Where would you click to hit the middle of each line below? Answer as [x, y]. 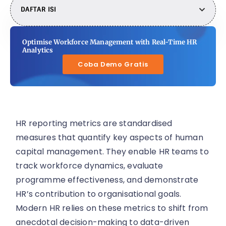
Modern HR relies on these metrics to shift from [112, 208]
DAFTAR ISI [39, 10]
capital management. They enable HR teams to [112, 152]
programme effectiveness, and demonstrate [107, 180]
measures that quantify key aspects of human [109, 138]
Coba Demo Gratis [113, 65]
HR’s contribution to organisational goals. [99, 194]
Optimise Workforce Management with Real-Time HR [110, 42]
